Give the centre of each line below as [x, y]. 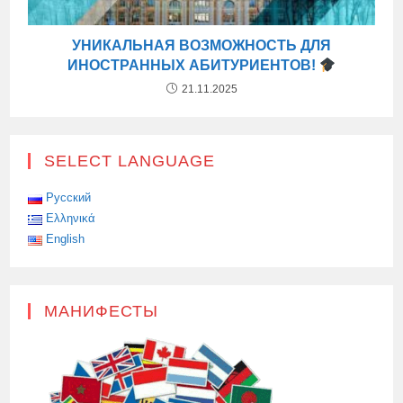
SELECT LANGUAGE [130, 161]
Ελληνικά [71, 219]
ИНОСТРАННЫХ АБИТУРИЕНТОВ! [193, 66]
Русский [69, 198]
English [66, 239]
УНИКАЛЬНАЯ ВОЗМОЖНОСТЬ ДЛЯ [201, 46]
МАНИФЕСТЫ [102, 312]
